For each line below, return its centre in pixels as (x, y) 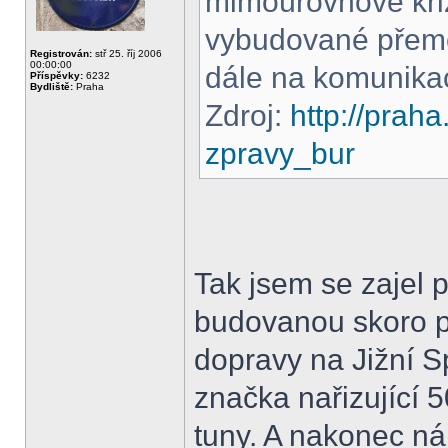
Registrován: (61, 53)
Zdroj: (247, 115)
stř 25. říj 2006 (127, 53)
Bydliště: (51, 86)
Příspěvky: (56, 75)
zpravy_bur (280, 153)
